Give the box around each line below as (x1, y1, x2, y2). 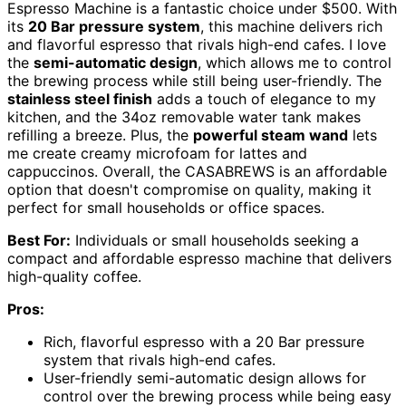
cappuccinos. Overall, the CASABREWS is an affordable (7, 162, 387, 181)
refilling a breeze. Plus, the (7, 126, 193, 145)
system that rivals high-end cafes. (43, 351, 275, 370)
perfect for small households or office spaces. (7, 198, 324, 217)
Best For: (7, 231, 71, 250)
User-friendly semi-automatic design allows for (43, 369, 366, 388)
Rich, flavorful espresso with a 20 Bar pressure (43, 333, 364, 352)
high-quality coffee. (7, 267, 141, 286)
